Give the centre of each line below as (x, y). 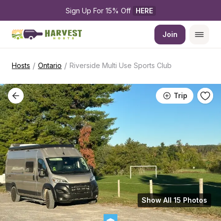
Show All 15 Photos (174, 200)
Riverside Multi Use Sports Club (121, 65)
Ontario (50, 65)
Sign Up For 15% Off (99, 11)
